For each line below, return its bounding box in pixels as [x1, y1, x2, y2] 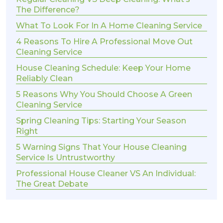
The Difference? [16, 5, 80, 15]
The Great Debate [16, 179, 88, 189]
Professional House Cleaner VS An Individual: [16, 169, 196, 179]
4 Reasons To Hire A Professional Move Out [16, 37, 193, 47]
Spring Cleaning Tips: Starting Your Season [16, 116, 186, 126]
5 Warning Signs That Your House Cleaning [16, 142, 187, 152]
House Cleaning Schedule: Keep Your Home [16, 63, 191, 73]
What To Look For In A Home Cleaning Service [16, 21, 202, 31]
